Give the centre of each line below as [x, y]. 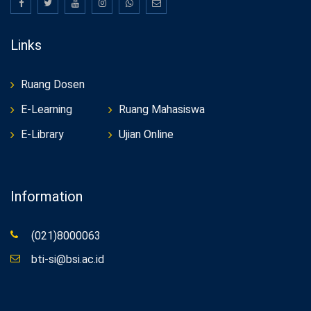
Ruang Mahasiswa [162, 110]
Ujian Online [146, 135]
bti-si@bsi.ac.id [68, 260]
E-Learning [47, 110]
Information [47, 197]
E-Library [42, 135]
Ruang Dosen [53, 85]
